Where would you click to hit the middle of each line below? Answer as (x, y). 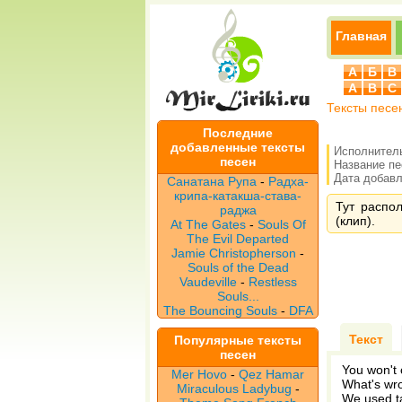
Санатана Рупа (212, 181)
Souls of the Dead (238, 267)
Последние (238, 133)
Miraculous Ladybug (234, 389)
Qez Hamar (271, 374)
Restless (272, 282)
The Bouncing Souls (220, 310)
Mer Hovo (199, 374)
